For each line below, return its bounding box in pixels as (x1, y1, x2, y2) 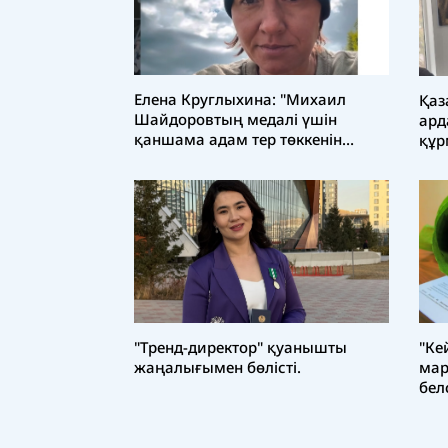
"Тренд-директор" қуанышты (134, 337, 347, 358)
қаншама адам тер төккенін (134, 129, 342, 150)
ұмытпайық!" (134, 149, 232, 170)
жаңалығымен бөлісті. (134, 357, 301, 378)
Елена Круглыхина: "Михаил (134, 89, 346, 110)
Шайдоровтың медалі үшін (134, 109, 337, 130)
